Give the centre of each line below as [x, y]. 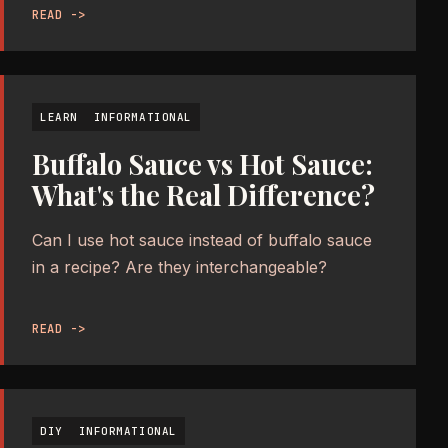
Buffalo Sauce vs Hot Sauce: [202, 163]
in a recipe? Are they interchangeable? [179, 266]
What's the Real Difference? [203, 194]
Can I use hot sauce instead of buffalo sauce [202, 239]
